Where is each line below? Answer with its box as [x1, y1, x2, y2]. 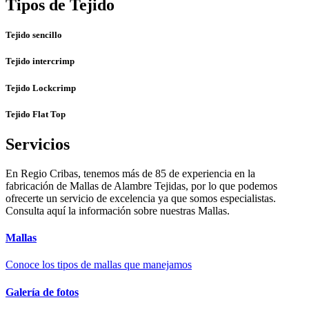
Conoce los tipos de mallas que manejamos [6, 259, 192, 271]
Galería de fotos [6, 286, 79, 298]
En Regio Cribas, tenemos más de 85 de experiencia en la [6, 167, 255, 179]
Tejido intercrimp [6, 56, 74, 67]
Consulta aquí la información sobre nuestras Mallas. [6, 204, 230, 217]
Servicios [6, 134, 70, 153]
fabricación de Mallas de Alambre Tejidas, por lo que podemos [6, 179, 277, 192]
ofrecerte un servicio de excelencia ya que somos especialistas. [6, 192, 276, 204]
